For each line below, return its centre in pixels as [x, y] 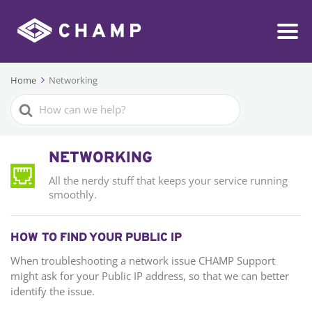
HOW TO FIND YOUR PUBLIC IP [96, 239]
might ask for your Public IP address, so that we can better [150, 276]
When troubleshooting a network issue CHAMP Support [143, 261]
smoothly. [73, 195]
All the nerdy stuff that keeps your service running [168, 181]
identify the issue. [53, 291]
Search [29, 103]
